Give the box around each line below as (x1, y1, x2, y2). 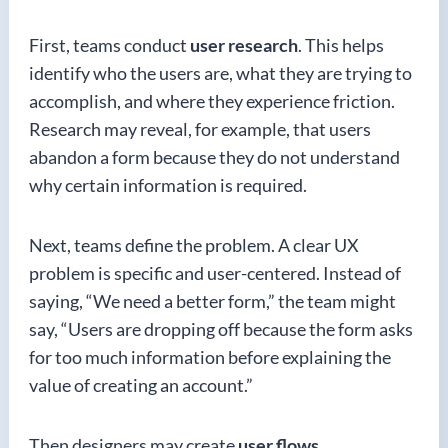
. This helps (298, 34, 384, 56)
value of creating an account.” (29, 374, 253, 396)
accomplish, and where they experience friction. (29, 90, 395, 112)
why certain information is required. (29, 174, 307, 196)
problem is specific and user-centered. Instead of (29, 262, 401, 284)
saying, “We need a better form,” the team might (29, 290, 396, 312)
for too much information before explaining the (29, 346, 391, 368)
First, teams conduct (29, 34, 190, 56)
